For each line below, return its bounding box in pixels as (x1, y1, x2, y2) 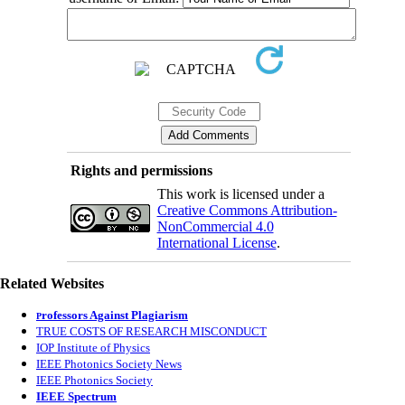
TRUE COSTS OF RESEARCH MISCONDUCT (36, 325, 267, 339)
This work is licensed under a (156, 186, 325, 202)
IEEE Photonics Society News (36, 357, 182, 372)
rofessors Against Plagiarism (42, 308, 188, 323)
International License (156, 235, 277, 251)
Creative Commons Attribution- (156, 202, 337, 219)
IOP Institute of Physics (36, 341, 150, 355)
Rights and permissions (70, 163, 212, 179)
